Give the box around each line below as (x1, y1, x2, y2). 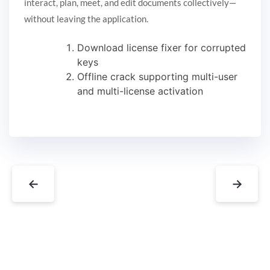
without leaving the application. (24, 13, 148, 24)
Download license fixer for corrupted (77, 42, 246, 54)
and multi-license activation (77, 85, 203, 98)
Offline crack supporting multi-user (77, 71, 237, 83)
